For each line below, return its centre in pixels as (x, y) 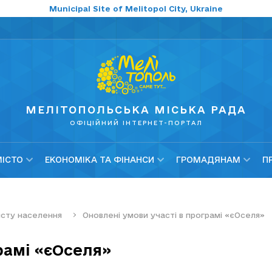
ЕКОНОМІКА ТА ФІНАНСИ (100, 160)
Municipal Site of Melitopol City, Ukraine (136, 8)
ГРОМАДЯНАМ (208, 160)
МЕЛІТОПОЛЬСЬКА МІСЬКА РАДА (136, 110)
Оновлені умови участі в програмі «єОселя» (174, 215)
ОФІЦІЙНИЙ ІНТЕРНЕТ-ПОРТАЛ (136, 123)
